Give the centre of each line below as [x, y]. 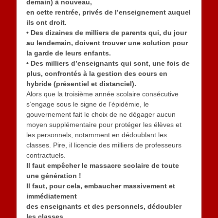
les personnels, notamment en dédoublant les [97, 135]
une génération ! [54, 176]
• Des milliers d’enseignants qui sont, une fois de [108, 64]
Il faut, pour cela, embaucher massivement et [101, 186]
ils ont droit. [46, 23]
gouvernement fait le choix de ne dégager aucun [101, 115]
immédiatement [52, 196]
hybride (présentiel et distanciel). [81, 84]
